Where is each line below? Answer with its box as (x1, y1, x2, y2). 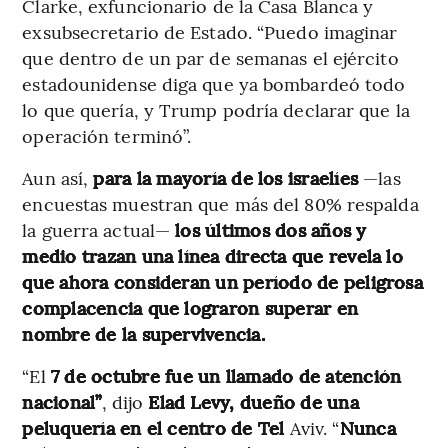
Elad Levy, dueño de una (148, 389, 359, 415)
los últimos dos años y (175, 217, 367, 243)
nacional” (22, 389, 102, 415)
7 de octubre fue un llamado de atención (45, 363, 402, 389)
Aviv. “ (289, 415, 340, 441)
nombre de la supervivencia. (22, 321, 265, 347)
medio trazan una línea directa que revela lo (22, 243, 403, 269)
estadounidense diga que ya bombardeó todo (22, 71, 406, 97)
